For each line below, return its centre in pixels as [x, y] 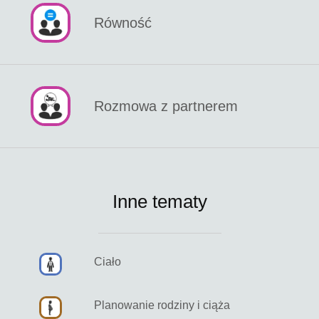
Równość [123, 23]
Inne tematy [159, 202]
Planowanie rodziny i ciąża [162, 305]
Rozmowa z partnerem [166, 106]
